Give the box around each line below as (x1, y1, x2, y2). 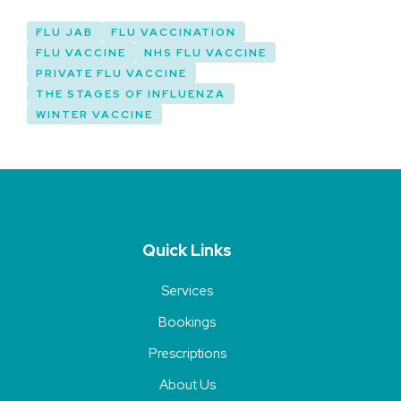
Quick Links (142, 240, 232, 261)
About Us (158, 376, 216, 395)
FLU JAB (36, 25, 93, 40)
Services (161, 282, 213, 301)
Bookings (158, 313, 216, 332)
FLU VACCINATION (111, 25, 236, 40)
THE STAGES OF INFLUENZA (36, 87, 226, 102)
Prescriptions (148, 345, 226, 363)
